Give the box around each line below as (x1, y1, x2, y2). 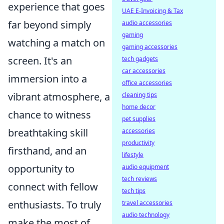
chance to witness (8, 108, 91, 121)
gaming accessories (122, 42, 177, 51)
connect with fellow (8, 180, 98, 193)
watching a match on (8, 36, 105, 49)
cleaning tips (122, 90, 157, 99)
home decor (122, 102, 155, 111)
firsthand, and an (8, 144, 86, 157)
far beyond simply (8, 18, 91, 31)
